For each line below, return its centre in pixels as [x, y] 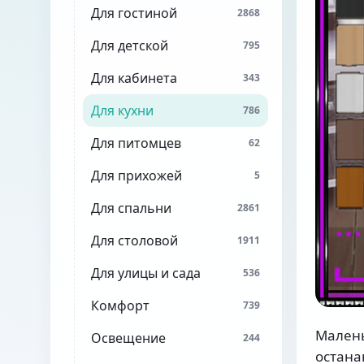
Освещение [128, 338]
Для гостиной [134, 13]
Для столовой [134, 240]
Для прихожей [136, 175]
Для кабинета [134, 78]
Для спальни [131, 208]
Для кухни [122, 110]
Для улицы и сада [146, 273]
